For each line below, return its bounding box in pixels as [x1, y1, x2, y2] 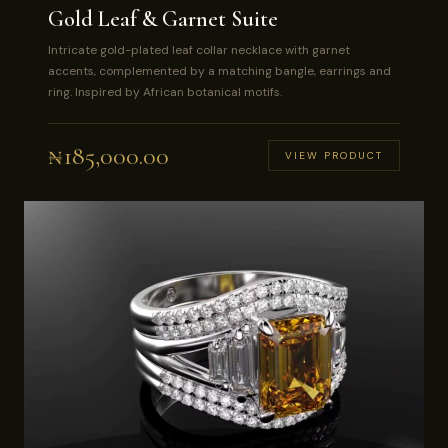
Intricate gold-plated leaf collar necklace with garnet [48, 41, 350, 58]
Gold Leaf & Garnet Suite [48, 5, 278, 32]
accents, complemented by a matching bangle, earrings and [48, 62, 391, 79]
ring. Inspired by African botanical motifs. [48, 83, 282, 100]
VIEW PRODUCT [285, 148, 383, 162]
